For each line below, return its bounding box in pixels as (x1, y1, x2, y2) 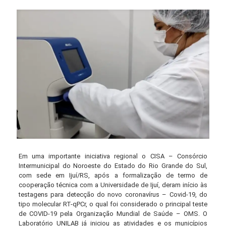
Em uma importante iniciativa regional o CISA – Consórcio (18, 152, 208, 160)
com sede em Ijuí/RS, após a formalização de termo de (18, 172, 208, 180)
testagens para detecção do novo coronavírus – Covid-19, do (18, 191, 208, 199)
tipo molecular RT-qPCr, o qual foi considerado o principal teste (18, 200, 208, 208)
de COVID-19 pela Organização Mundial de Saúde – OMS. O (18, 210, 208, 218)
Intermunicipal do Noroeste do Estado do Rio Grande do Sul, (18, 162, 208, 170)
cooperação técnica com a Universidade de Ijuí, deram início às (18, 181, 208, 189)
